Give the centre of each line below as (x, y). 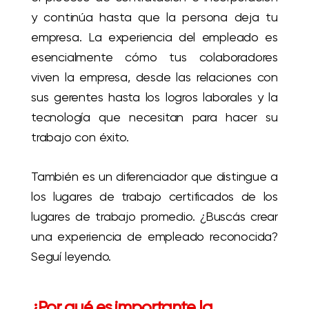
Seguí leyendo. (71, 257)
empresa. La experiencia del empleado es (154, 37)
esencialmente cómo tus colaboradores (154, 57)
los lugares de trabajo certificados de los (154, 197)
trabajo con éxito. (80, 137)
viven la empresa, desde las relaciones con (154, 77)
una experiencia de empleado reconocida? (154, 237)
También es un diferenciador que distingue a (154, 177)
